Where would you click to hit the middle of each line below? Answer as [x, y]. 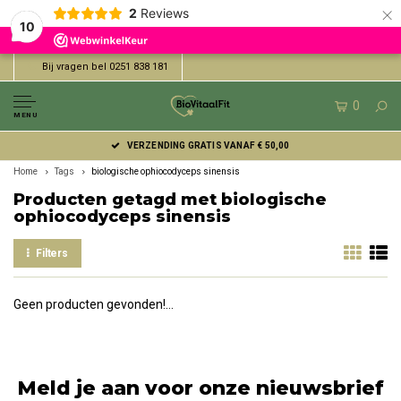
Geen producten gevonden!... [94, 304]
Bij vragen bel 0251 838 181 [105, 67]
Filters [52, 253]
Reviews [164, 13]
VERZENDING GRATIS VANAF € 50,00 [208, 145]
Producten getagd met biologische [170, 200]
